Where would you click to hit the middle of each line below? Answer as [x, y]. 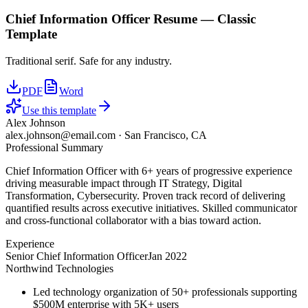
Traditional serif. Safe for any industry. [89, 61]
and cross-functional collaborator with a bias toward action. [133, 221]
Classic [236, 19]
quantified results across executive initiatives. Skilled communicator [151, 208]
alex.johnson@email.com [60, 135]
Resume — [184, 19]
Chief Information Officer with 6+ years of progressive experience [149, 171]
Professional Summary [54, 148]
